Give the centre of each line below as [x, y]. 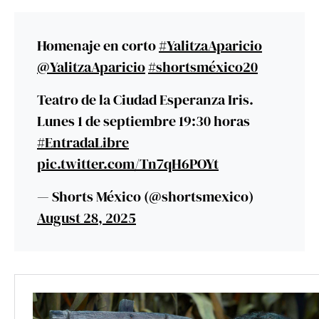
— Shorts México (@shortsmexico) [145, 197]
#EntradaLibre [83, 143]
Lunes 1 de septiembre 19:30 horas [143, 121]
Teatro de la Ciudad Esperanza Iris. [145, 100]
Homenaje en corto [98, 46]
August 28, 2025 [87, 218]
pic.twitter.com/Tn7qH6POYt [128, 164]
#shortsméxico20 [203, 67]
